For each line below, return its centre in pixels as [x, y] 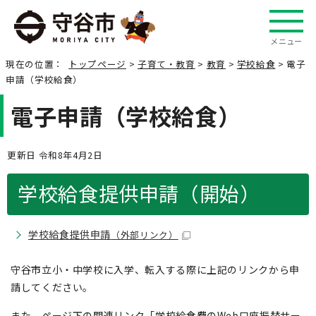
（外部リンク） [145, 235]
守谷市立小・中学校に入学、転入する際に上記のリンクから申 [155, 269]
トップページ [97, 64]
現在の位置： [37, 64]
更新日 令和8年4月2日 [55, 155]
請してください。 [52, 287]
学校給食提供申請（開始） [139, 193]
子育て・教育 [166, 64]
